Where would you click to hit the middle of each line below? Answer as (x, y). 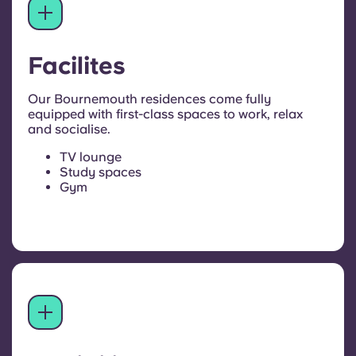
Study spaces (101, 172)
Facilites (77, 66)
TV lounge (91, 157)
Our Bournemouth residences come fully (149, 99)
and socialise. (69, 130)
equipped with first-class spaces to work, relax (165, 114)
